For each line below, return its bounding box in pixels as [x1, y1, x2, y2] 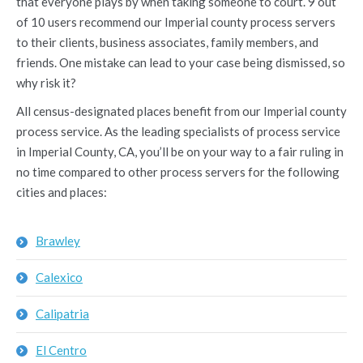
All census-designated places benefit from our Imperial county [16, 104, 347, 118]
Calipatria [36, 306, 89, 321]
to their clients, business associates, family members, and [16, 35, 318, 49]
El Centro [36, 343, 87, 357]
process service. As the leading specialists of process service [16, 124, 340, 139]
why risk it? [16, 75, 76, 90]
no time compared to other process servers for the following [16, 164, 340, 179]
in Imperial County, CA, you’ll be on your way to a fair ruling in [16, 144, 344, 159]
